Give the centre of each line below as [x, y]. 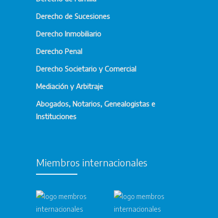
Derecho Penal [59, 51]
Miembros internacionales [92, 162]
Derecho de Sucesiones [73, 16]
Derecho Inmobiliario [69, 33]
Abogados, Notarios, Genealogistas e [96, 103]
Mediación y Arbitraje [70, 86]
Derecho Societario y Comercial [86, 68]
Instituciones [56, 116]
